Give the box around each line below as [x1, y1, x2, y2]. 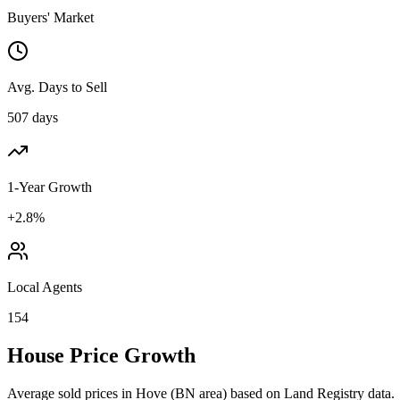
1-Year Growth [7, 179, 92, 195]
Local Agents [7, 279, 82, 295]
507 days [7, 109, 58, 125]
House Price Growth [7, 343, 196, 367]
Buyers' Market [7, 9, 94, 25]
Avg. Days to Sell [7, 79, 107, 95]
